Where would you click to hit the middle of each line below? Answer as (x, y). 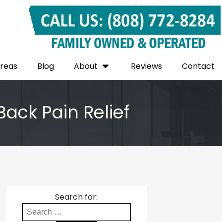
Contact (198, 66)
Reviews (146, 66)
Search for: (76, 197)
